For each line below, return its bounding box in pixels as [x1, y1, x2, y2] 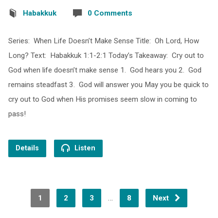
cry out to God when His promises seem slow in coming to [8, 95, 197, 104]
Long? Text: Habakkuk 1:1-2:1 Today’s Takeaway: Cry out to [8, 51, 204, 60]
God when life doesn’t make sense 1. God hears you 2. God [8, 66, 201, 75]
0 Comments [87, 9, 132, 18]
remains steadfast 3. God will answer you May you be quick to [8, 80, 209, 90]
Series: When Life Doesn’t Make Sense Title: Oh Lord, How [8, 36, 199, 46]
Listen [72, 144, 95, 153]
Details [15, 144, 39, 153]
